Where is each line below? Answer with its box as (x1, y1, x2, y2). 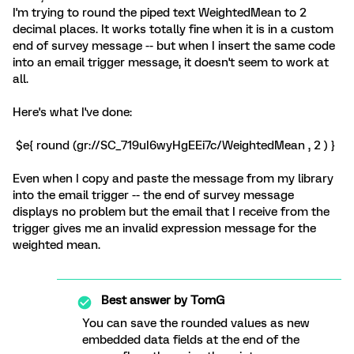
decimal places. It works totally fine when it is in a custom (13, 22, 333, 37)
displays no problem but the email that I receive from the (13, 205, 330, 220)
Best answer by (101, 293, 187, 308)
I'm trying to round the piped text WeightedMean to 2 (13, 6, 307, 21)
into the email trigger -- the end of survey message (13, 188, 294, 203)
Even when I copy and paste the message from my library (13, 171, 333, 186)
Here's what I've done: (13, 105, 132, 120)
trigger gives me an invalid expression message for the (13, 221, 316, 236)
